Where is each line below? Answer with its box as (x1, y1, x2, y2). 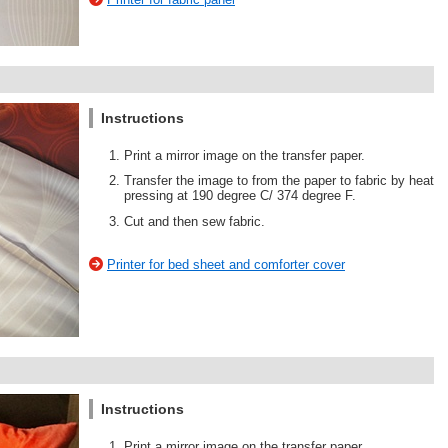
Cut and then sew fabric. (124, 213, 265, 229)
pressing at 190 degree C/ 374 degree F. (124, 188, 356, 204)
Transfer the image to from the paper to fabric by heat (124, 173, 434, 189)
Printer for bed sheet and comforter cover (107, 257, 345, 273)
